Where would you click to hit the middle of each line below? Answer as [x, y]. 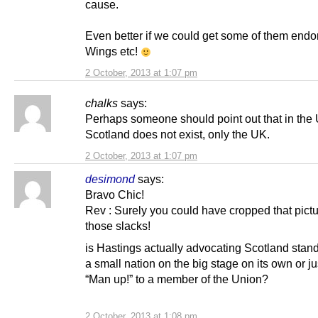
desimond [110, 179]
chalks [102, 103]
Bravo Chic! [115, 195]
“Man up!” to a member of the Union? [177, 279]
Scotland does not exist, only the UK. [179, 135]
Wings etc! [113, 51]
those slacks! [118, 226]
